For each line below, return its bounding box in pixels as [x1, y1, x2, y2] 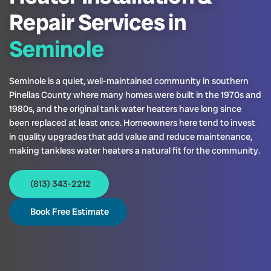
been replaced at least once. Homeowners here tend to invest [9, 117, 255, 129]
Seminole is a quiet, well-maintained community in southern [9, 75, 249, 88]
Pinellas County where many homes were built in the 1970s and [9, 89, 261, 102]
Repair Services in [9, 8, 187, 38]
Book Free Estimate [30, 206, 109, 218]
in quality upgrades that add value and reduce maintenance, [9, 131, 252, 143]
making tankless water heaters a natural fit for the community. [9, 145, 260, 157]
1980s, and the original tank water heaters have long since [9, 103, 241, 116]
